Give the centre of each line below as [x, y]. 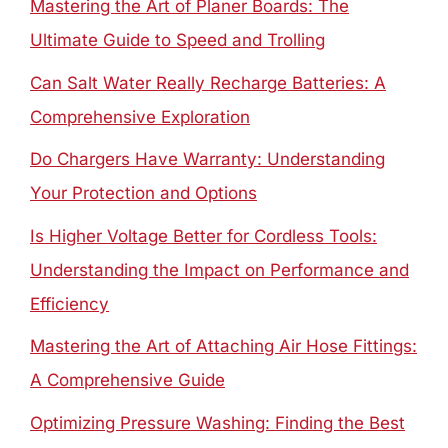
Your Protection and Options [143, 193]
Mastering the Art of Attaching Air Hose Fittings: [223, 346]
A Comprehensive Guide [127, 380]
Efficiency [69, 303]
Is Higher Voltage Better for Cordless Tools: [203, 235]
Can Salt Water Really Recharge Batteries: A [208, 82]
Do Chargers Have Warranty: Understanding [207, 159]
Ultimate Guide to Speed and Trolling [177, 40]
